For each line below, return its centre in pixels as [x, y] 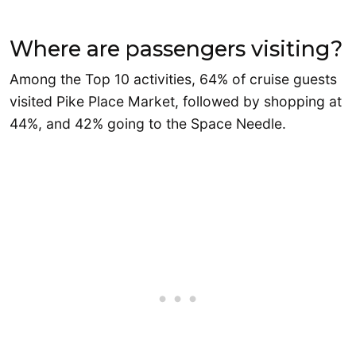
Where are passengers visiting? [176, 48]
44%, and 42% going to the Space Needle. [148, 123]
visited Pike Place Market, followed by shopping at [176, 101]
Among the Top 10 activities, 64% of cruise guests [173, 79]
